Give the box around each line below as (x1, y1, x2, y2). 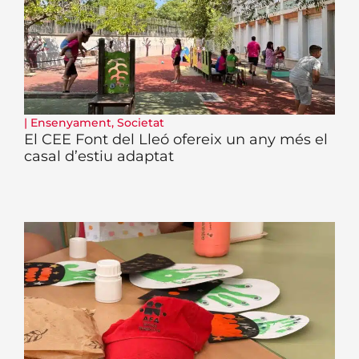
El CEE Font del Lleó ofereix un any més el (24, 130, 328, 148)
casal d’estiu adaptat (24, 147, 174, 165)
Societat (117, 115, 164, 130)
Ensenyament (30, 115, 111, 130)
